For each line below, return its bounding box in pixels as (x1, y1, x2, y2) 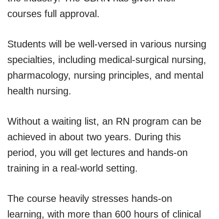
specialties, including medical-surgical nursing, (7, 54, 206, 65)
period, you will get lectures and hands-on (7, 147, 188, 158)
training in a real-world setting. (7, 162, 138, 174)
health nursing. (7, 85, 71, 96)
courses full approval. (7, 8, 100, 19)
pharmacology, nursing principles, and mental (7, 69, 203, 81)
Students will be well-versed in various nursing (7, 38, 206, 49)
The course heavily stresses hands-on (7, 193, 172, 204)
